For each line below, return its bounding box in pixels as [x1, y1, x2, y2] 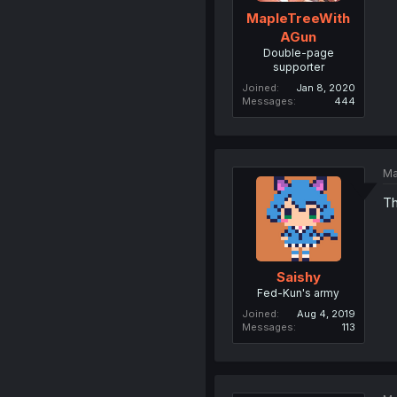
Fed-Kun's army [257, 286, 340, 300]
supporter [272, 59, 324, 74]
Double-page [262, 45, 334, 59]
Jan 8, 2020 [295, 81, 355, 94]
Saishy [276, 269, 321, 285]
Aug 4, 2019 [296, 307, 355, 320]
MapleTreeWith [246, 9, 351, 27]
